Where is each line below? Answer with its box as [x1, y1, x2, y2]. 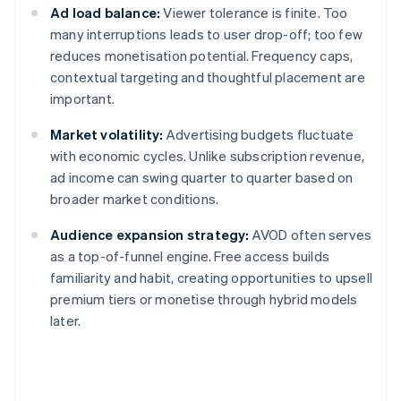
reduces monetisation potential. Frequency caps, [50, 47, 354, 65]
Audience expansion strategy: [50, 226, 250, 244]
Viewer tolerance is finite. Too [160, 4, 348, 22]
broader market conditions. [50, 190, 219, 209]
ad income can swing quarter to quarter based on [50, 168, 354, 187]
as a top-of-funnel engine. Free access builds [50, 247, 330, 266]
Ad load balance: [50, 4, 161, 22]
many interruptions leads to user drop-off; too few [50, 25, 363, 44]
